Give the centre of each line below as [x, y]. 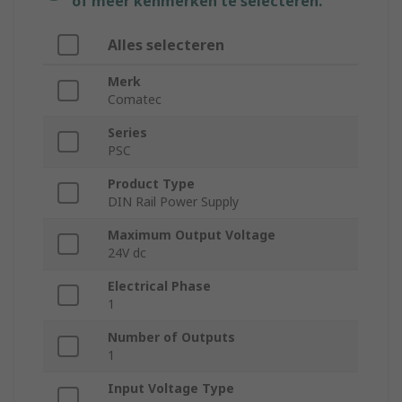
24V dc [127, 253]
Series [127, 133]
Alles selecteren [166, 45]
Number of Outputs [171, 337]
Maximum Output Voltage [192, 235]
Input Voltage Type [171, 389]
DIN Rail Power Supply [173, 202]
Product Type [151, 184]
